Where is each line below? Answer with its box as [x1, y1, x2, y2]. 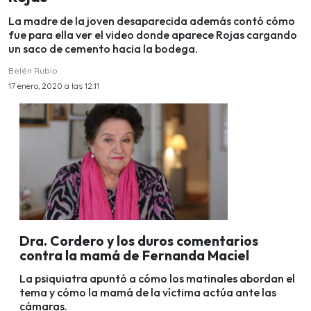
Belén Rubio [8, 65, 58, 76]
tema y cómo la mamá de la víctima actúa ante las [19, 285, 276, 299]
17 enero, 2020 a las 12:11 [8, 80, 99, 91]
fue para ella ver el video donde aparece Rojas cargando [8, 27, 297, 42]
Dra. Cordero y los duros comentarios [19, 232, 258, 249]
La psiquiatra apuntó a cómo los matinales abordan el [19, 271, 295, 285]
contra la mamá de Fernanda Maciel [19, 246, 249, 264]
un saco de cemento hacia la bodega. [8, 41, 198, 56]
